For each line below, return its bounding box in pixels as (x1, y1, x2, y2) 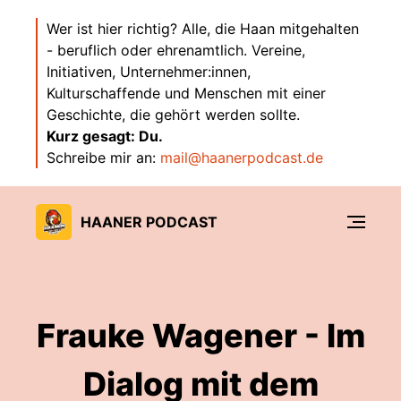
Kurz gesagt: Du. (47, 127, 163, 145)
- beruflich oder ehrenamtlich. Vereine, (47, 41, 305, 59)
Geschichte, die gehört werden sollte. (47, 106, 300, 124)
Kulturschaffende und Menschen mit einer (47, 84, 326, 102)
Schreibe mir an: (47, 149, 160, 166)
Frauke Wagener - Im (36, 316, 365, 355)
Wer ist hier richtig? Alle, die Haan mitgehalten (47, 20, 359, 38)
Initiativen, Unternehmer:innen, (47, 63, 251, 81)
